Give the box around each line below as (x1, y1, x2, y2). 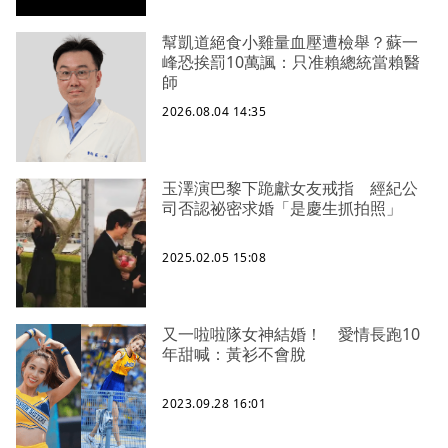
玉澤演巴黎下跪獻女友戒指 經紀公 (162, 177, 418, 200)
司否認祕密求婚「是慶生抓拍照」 (162, 197, 402, 220)
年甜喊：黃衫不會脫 (162, 343, 306, 366)
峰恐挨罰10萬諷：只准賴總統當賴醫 (162, 51, 420, 74)
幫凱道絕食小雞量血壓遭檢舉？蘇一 (162, 31, 418, 54)
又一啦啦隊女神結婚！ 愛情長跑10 (162, 323, 420, 346)
